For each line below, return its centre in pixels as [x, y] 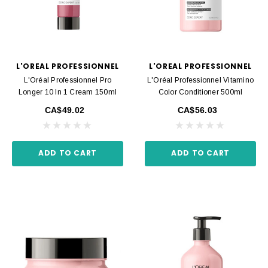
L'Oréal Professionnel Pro [68, 80]
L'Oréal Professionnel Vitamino [200, 80]
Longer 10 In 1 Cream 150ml [68, 92]
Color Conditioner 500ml [200, 92]
